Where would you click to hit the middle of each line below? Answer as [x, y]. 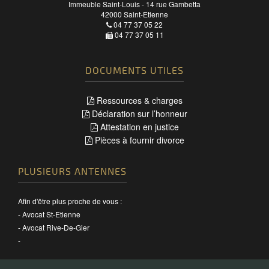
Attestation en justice [138, 126]
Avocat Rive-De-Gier [56, 227]
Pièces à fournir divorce [138, 140]
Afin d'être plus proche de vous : [70, 201]
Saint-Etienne [146, 14]
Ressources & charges [138, 100]
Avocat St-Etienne [51, 214]
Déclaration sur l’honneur [138, 113]
